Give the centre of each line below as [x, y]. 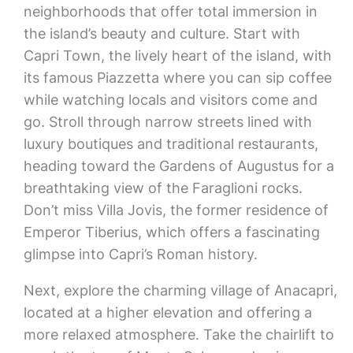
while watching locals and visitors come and [170, 100]
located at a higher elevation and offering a [167, 312]
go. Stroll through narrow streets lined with [167, 122]
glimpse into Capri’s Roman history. [140, 254]
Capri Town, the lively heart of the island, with [177, 56]
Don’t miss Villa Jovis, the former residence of [176, 210]
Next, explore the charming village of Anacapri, [180, 290]
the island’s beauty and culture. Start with [162, 33]
